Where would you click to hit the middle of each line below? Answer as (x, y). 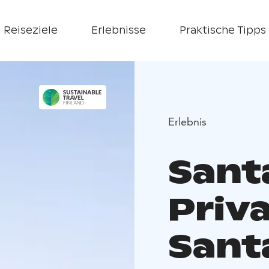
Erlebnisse (118, 30)
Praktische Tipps (222, 30)
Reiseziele (30, 30)
